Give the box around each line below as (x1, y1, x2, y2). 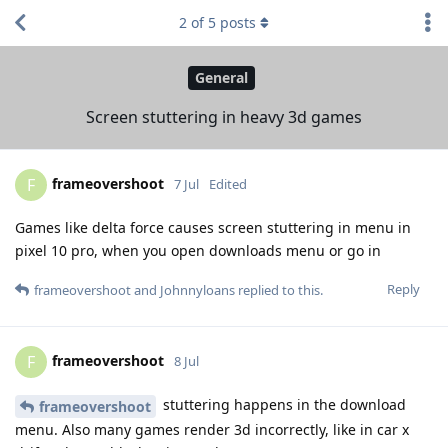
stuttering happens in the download (159, 394, 406, 414)
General (195, 68, 248, 88)
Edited (209, 174, 247, 193)
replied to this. (235, 280, 323, 299)
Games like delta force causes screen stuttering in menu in (15, 217, 411, 237)
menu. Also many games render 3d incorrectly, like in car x (15, 419, 409, 439)
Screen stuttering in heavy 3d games (86, 105, 362, 128)
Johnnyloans (160, 280, 235, 299)
